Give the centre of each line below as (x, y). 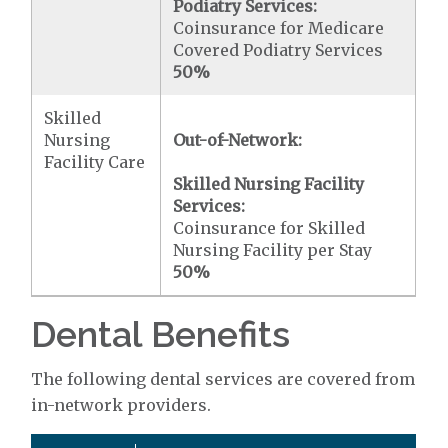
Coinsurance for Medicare (279, 28)
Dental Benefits (161, 334)
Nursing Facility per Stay (273, 250)
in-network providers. (121, 405)
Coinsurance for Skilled (269, 228)
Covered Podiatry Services (278, 50)
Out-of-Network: (238, 140)
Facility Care (95, 162)
